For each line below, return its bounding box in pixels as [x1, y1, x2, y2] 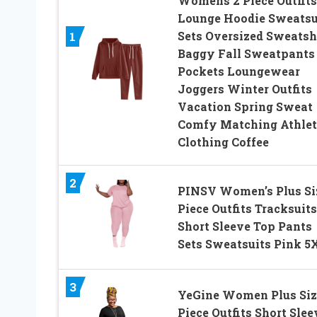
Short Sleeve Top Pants [177, 218, 312, 234]
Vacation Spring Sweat [177, 98, 313, 114]
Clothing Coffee [177, 134, 269, 149]
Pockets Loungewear [177, 63, 300, 79]
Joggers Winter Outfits [177, 81, 312, 96]
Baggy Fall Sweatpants [177, 45, 315, 61]
